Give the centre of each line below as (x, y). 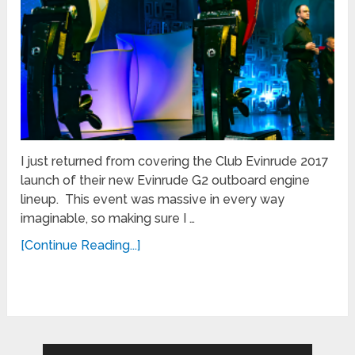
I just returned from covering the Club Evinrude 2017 (175, 161)
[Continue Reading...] (81, 245)
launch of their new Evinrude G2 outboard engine (166, 180)
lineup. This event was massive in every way (153, 199)
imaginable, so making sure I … (108, 218)
